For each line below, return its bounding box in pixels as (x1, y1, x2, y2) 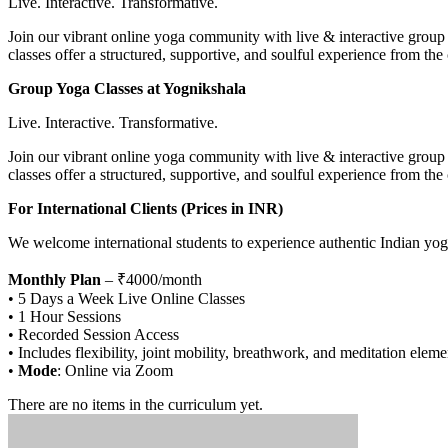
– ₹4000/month (101, 270, 202, 288)
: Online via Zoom (57, 361, 173, 379)
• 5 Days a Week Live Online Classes (8, 289, 245, 307)
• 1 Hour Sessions (8, 307, 121, 325)
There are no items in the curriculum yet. (8, 395, 263, 413)
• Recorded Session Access (8, 325, 179, 343)
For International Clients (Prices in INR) (8, 199, 283, 217)
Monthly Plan (8, 270, 101, 288)
